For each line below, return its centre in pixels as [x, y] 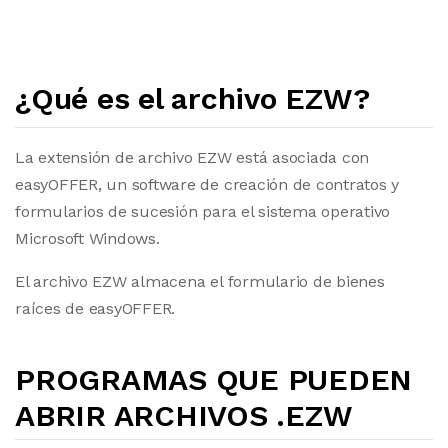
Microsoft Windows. [87, 238]
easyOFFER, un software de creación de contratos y [207, 184]
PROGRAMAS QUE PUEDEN [214, 379]
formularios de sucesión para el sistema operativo [203, 211]
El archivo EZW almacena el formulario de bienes [200, 281]
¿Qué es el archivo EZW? [192, 98]
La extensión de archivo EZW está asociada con [192, 157]
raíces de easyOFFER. [95, 308]
